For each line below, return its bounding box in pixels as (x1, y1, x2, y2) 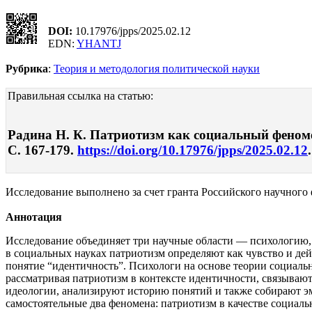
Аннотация (6, 211, 62, 224)
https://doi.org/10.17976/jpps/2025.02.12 (77, 143, 308, 158)
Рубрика (6, 62, 48, 75)
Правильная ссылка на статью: (8, 89, 153, 102)
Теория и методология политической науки (54, 62, 260, 75)
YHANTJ (77, 37, 121, 49)
